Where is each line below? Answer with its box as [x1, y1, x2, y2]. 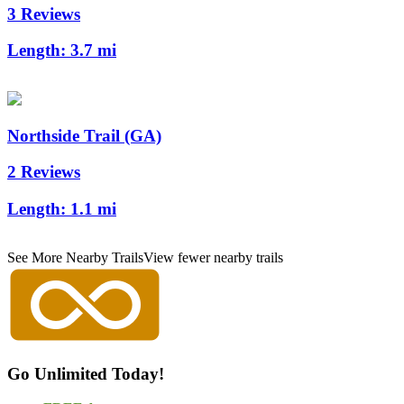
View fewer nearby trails [143, 249, 283, 265]
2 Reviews [7, 162, 80, 182]
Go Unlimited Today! [7, 363, 164, 383]
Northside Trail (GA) [7, 125, 161, 145]
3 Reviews [7, 4, 80, 23]
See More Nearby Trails [7, 249, 143, 265]
